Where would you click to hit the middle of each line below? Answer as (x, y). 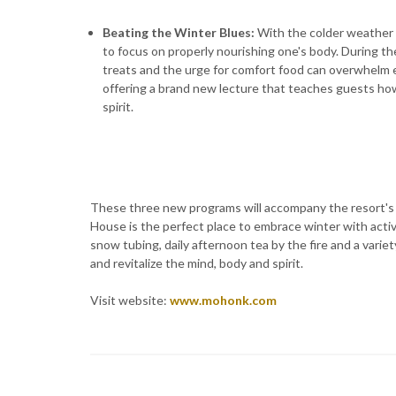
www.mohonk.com (223, 301)
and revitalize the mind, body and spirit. (197, 263)
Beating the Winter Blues (177, 33)
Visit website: (130, 301)
